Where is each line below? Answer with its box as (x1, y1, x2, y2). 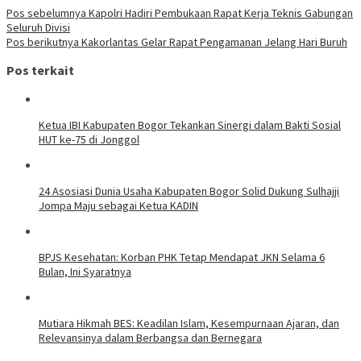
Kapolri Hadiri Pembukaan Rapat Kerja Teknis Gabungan (86, 5, 353, 20)
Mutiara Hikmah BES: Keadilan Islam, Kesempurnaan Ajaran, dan (39, 315, 339, 330)
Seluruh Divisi (6, 19, 70, 35)
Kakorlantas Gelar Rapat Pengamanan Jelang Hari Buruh (79, 34, 347, 49)
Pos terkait (6, 62, 74, 79)
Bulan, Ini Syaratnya (39, 263, 131, 279)
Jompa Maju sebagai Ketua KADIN (39, 197, 198, 213)
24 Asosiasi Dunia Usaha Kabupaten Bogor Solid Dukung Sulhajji (39, 183, 339, 198)
